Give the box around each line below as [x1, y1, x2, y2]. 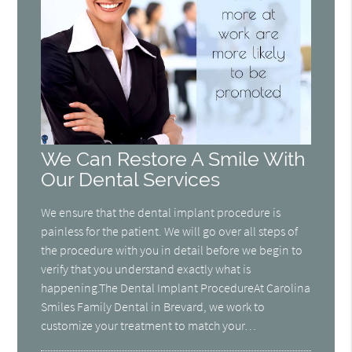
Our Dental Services [41, 167, 221, 191]
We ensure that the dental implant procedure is [41, 203, 281, 220]
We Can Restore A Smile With [41, 147, 306, 170]
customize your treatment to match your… [41, 317, 257, 333]
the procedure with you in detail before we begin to [41, 241, 303, 258]
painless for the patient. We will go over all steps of [41, 222, 299, 239]
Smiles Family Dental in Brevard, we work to [41, 298, 266, 314]
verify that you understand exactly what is [41, 260, 251, 277]
